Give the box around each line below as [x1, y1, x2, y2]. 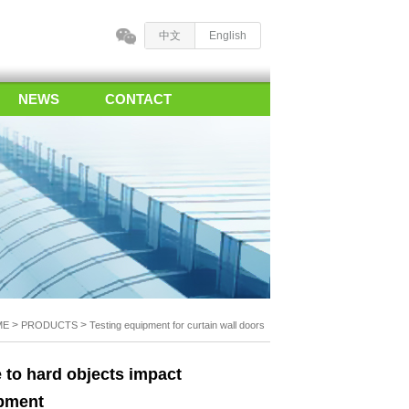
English [209, 29, 246, 42]
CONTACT [105, 91, 172, 107]
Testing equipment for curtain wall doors [89, 320, 265, 330]
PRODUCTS [21, 320, 78, 330]
